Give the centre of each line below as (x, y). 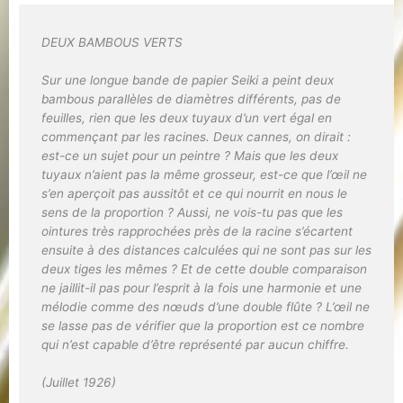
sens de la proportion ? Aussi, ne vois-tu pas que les (192, 213)
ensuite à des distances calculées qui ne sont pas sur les (206, 251)
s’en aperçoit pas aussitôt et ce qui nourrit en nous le (194, 194)
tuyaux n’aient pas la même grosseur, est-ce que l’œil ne (204, 175)
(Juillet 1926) (78, 383)
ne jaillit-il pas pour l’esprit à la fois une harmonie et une (201, 288)
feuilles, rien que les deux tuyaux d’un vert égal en (186, 118)
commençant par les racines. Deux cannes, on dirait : (196, 137)
